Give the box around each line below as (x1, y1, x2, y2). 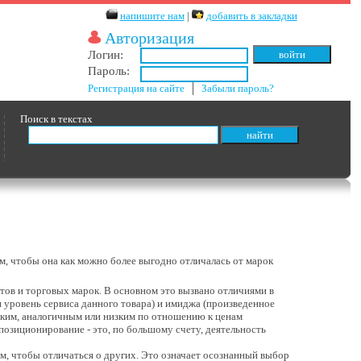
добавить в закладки (205, 10, 297, 22)
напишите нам (119, 10, 185, 22)
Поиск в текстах (20, 113, 93, 125)
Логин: (88, 48, 124, 61)
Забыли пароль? (201, 82, 275, 94)
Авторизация (101, 30, 195, 47)
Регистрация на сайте (88, 82, 185, 94)
